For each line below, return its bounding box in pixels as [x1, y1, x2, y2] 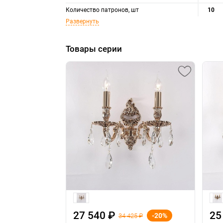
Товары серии [66, 44, 122, 54]
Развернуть [66, 18, 99, 25]
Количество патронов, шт [66, 6, 139, 13]
